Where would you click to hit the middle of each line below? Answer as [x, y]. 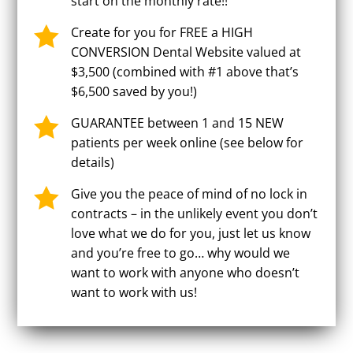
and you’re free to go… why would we [180, 253]
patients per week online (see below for [187, 142]
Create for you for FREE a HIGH [162, 32]
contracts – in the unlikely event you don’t [194, 213]
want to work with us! [134, 292]
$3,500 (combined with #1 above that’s [184, 71]
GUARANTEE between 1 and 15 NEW [177, 123]
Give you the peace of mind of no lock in [189, 193]
